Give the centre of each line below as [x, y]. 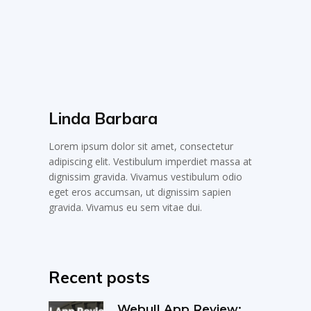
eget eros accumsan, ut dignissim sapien [140, 192]
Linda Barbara [103, 118]
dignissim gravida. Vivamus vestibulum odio [146, 176]
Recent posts [100, 277]
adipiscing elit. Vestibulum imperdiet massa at [151, 161]
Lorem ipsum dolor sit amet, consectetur [141, 146]
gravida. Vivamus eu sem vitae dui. [126, 207]
